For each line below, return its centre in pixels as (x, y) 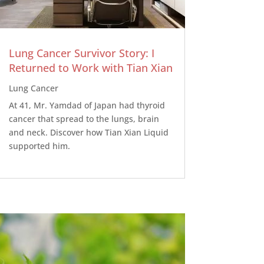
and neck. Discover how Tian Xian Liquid (88, 132)
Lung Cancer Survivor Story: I (81, 53)
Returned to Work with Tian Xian (90, 67)
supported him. (39, 146)
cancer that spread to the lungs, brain (84, 118)
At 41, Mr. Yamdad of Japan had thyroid (87, 105)
